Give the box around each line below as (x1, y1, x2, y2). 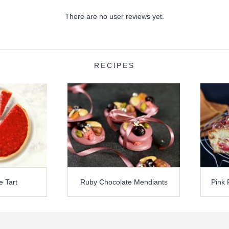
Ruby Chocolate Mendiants (80, 177, 168, 186)
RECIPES (94, 61, 135, 70)
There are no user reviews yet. (65, 12, 164, 20)
